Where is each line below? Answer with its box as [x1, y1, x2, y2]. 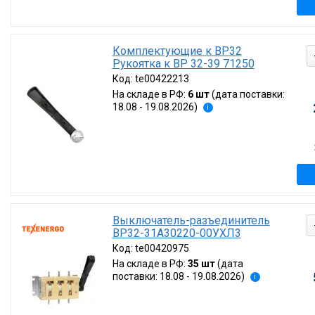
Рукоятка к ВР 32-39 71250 [112, 57, 255, 70]
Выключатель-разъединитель [112, 214, 270, 227]
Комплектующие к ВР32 [112, 44, 242, 58]
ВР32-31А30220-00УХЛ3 [112, 226, 241, 240]
